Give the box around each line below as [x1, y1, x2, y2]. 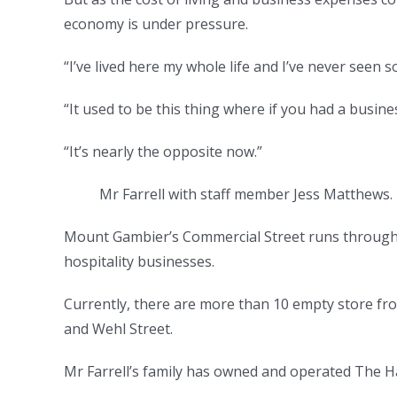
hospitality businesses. [64, 251, 218, 271]
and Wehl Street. [64, 318, 176, 339]
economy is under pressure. [64, 13, 252, 34]
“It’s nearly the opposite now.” [64, 141, 266, 161]
